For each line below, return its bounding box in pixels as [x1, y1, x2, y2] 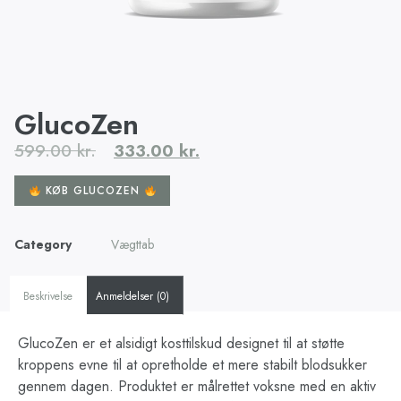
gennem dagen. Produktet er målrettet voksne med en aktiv [18, 375, 376, 397]
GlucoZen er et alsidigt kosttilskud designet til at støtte [18, 332, 345, 354]
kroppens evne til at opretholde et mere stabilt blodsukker [18, 354, 367, 375]
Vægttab [111, 235, 154, 254]
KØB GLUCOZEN [40, 183, 144, 200]
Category [14, 235, 72, 254]
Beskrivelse [23, 288, 73, 305]
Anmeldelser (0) [96, 288, 170, 305]
